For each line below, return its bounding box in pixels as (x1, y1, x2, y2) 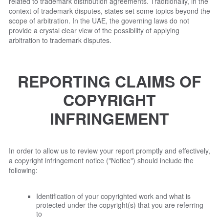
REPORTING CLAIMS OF (18, 69, 201, 92)
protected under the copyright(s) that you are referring (36, 199, 203, 210)
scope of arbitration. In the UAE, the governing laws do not (9, 16, 189, 26)
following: (9, 165, 38, 175)
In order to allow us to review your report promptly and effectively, (9, 145, 210, 155)
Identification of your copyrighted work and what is (36, 191, 191, 201)
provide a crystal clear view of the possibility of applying (9, 25, 179, 36)
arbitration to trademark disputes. (9, 35, 111, 45)
